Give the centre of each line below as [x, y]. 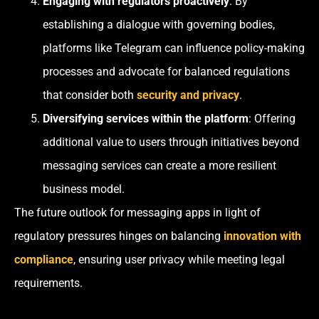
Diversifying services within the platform [146, 119]
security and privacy [188, 95]
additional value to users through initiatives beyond [171, 142]
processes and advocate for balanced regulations [166, 72]
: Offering [272, 119]
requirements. [48, 283]
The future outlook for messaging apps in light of [137, 213]
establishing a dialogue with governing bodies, [159, 25]
